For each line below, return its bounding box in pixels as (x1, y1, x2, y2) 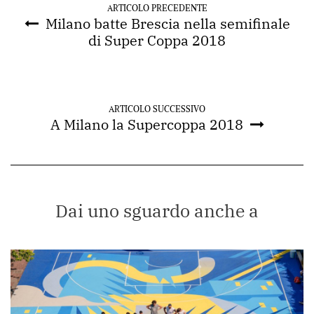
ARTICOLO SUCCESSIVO (109, 104, 205, 115)
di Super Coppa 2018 (88, 31, 226, 50)
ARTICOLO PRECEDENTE (107, 3, 207, 14)
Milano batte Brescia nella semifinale (45, 14, 290, 34)
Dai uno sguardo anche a (55, 199, 259, 223)
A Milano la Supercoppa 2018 (50, 115, 243, 135)
